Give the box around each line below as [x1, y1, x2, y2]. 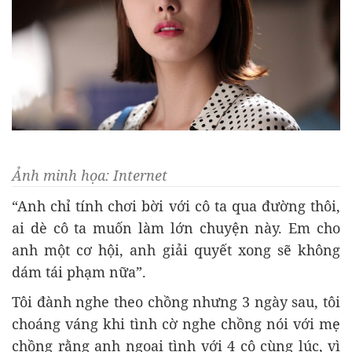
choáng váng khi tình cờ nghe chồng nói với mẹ [12, 313, 340, 333]
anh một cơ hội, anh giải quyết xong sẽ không [12, 240, 340, 259]
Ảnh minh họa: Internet [12, 165, 167, 185]
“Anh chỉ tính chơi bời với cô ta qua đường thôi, [12, 196, 340, 215]
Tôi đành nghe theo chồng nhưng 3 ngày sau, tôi [12, 291, 340, 311]
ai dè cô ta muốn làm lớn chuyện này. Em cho [12, 218, 340, 237]
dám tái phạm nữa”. [12, 262, 146, 281]
